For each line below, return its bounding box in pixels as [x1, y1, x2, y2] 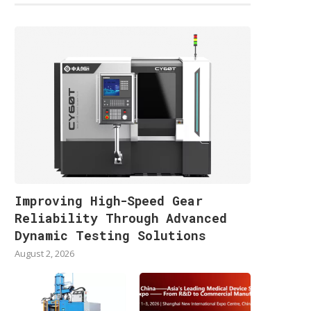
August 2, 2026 [15, 246, 74, 260]
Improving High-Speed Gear [15, 192, 203, 209]
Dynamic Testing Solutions [15, 226, 206, 244]
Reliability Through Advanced [15, 209, 227, 226]
